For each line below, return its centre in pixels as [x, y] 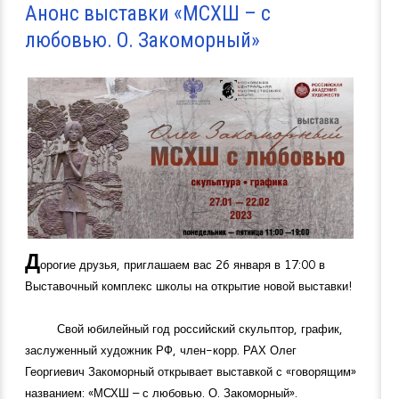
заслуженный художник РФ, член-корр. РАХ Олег [161, 350]
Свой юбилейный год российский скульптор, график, [200, 328]
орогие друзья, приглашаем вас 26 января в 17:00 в [183, 264]
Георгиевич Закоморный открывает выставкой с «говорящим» [191, 371]
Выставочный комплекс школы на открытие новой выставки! [188, 285]
